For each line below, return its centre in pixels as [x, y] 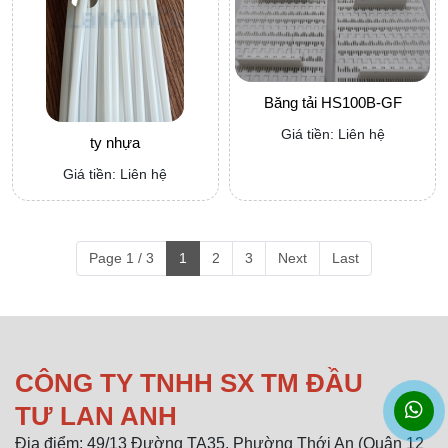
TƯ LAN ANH [96, 415]
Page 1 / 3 [121, 257]
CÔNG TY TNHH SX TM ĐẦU [189, 382]
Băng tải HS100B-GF [332, 103]
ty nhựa [115, 142]
